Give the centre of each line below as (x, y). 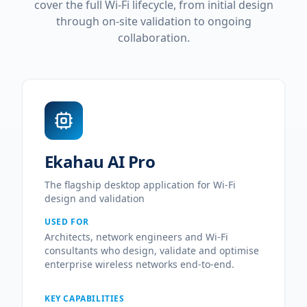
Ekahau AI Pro (100, 161)
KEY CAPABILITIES (85, 298)
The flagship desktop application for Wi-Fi (140, 185)
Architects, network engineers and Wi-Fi (136, 237)
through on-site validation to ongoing (153, 21)
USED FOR (67, 222)
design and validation (95, 198)
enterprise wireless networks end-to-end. (139, 264)
